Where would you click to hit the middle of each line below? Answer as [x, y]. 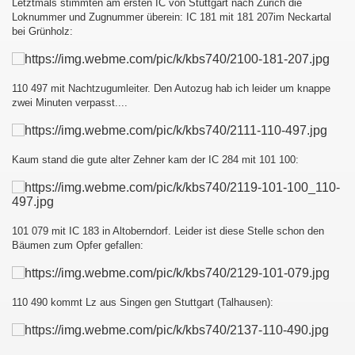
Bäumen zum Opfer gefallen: [78, 245]
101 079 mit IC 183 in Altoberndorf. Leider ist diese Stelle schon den [168, 231]
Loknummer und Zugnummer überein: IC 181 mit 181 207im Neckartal [172, 17]
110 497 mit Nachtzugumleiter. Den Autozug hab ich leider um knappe [171, 88]
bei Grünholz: [42, 31]
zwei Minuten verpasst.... [70, 103]
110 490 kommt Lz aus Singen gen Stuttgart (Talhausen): [143, 302]
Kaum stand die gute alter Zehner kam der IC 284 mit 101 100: [155, 160]
